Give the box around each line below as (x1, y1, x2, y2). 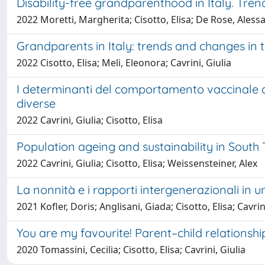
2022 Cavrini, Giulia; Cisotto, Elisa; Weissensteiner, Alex (17, 156, 257, 170)
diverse (17, 95, 56, 111)
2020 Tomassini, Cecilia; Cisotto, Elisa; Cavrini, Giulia (17, 243, 245, 256)
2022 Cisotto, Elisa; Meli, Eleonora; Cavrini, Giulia (17, 56, 231, 69)
